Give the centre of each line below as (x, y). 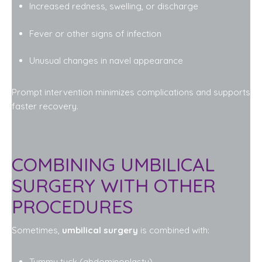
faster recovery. (45, 106)
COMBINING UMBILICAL (113, 164)
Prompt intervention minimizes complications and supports (131, 92)
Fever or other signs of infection (95, 33)
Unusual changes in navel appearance (106, 61)
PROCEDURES (72, 206)
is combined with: (174, 230)
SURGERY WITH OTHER (114, 185)
